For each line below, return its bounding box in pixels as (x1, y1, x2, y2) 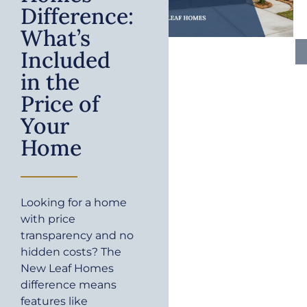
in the (21, 68, 79, 97)
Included (21, 46, 110, 75)
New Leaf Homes (21, 262, 114, 275)
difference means (21, 278, 116, 292)
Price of (21, 90, 99, 119)
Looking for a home (21, 196, 127, 210)
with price (21, 212, 75, 226)
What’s (21, 24, 90, 53)
